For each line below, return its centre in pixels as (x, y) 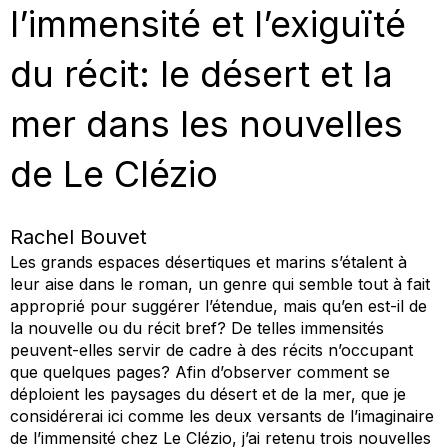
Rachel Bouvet (78, 236)
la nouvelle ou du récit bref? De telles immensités (197, 327)
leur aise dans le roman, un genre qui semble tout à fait (220, 283)
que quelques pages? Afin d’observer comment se (200, 371)
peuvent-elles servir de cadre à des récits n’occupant (211, 349)
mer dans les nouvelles (206, 123)
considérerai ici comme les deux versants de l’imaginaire (222, 415)
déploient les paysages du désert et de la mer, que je (208, 393)
